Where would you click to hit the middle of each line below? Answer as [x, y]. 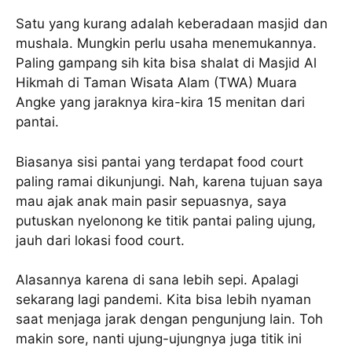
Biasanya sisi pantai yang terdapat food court [159, 161]
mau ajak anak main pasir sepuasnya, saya [151, 201]
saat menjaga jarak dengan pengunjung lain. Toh [169, 319]
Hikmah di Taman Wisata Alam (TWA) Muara [156, 83]
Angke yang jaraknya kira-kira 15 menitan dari [160, 103]
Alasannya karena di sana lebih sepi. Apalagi [157, 280]
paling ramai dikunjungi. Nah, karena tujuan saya [169, 181]
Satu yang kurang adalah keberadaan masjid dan [172, 24]
